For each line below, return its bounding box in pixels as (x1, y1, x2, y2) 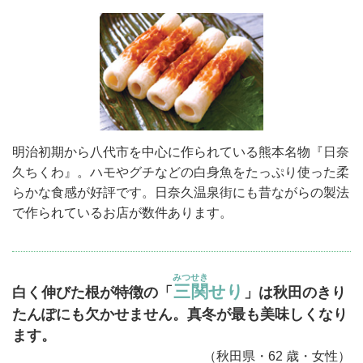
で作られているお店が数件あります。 (12, 206, 233, 220)
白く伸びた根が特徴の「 (12, 284, 173, 301)
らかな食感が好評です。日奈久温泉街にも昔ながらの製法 (12, 186, 349, 200)
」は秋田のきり (244, 284, 346, 301)
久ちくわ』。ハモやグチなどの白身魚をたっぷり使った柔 (12, 165, 349, 180)
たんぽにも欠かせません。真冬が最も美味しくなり (12, 306, 348, 323)
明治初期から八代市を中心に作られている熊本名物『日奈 (12, 145, 349, 160)
